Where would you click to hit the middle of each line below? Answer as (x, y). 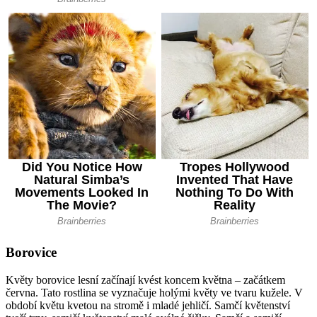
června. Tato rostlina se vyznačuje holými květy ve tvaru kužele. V (154, 293)
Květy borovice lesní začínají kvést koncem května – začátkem (145, 280)
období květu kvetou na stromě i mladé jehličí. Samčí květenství (148, 306)
